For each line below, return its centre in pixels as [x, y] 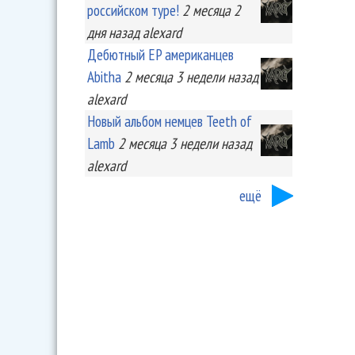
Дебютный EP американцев [160, 54]
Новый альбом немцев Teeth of [170, 121]
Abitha [104, 76]
